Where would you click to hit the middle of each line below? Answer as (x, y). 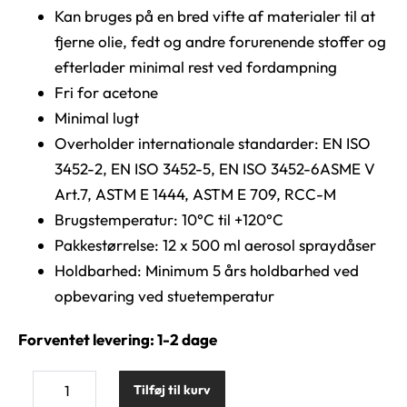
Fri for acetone (106, 92)
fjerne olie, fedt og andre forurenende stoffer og (220, 41)
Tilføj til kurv (172, 390)
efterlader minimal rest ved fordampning (196, 67)
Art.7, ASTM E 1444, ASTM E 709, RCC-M (195, 194)
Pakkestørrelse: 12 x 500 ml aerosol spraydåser (215, 245)
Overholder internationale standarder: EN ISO (213, 143)
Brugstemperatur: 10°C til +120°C (169, 219)
